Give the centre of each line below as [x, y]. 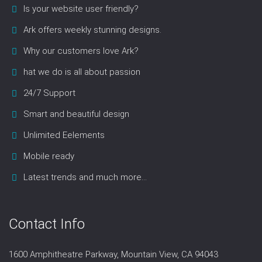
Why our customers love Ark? [81, 51]
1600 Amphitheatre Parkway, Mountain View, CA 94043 [113, 255]
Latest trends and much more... [85, 177]
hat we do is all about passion [82, 72]
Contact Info [47, 224]
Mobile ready [49, 156]
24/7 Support [49, 93]
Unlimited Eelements [64, 135]
